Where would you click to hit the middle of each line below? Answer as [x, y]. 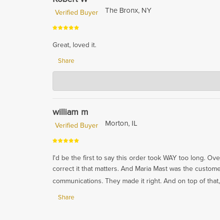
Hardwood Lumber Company [134, 73]
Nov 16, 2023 [168, 85]
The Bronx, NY [128, 11]
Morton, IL [121, 124]
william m [70, 112]
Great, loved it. [74, 45]
